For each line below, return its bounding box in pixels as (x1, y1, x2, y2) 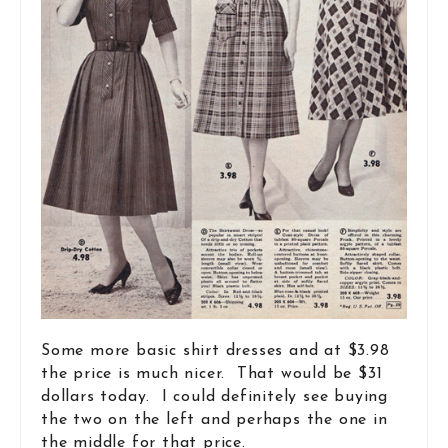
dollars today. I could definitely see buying (41, 389, 388, 406)
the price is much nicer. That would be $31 (41, 366, 383, 383)
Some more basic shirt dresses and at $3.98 (41, 343, 390, 360)
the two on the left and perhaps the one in (41, 412, 388, 429)
